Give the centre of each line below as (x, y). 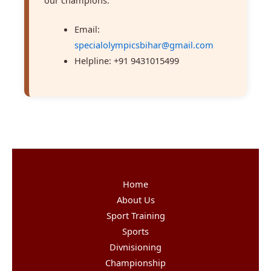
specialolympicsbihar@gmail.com (144, 44)
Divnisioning (135, 247)
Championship (135, 263)
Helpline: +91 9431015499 (127, 60)
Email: (87, 29)
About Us (135, 200)
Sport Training (135, 215)
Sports (135, 231)
